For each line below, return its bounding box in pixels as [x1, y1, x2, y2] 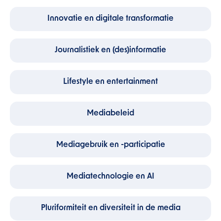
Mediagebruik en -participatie [56, 141, 165, 149]
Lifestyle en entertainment [63, 78, 158, 86]
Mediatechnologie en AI [67, 173, 154, 181]
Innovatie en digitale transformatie [47, 15, 174, 23]
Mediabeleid [87, 110, 134, 117]
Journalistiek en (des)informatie [55, 46, 166, 54]
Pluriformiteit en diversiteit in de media [40, 204, 181, 212]
